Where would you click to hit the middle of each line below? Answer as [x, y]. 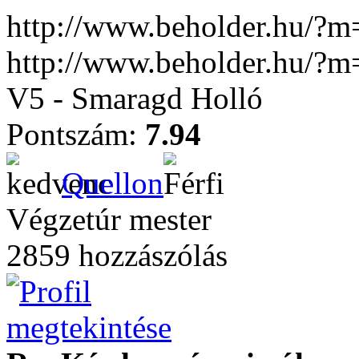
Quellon [113, 183]
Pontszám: [76, 134]
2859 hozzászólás [117, 255]
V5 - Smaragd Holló [135, 98]
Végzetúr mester [109, 219]
